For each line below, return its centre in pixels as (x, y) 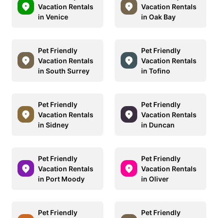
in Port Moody (61, 179)
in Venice (53, 17)
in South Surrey (64, 71)
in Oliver (155, 179)
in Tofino (156, 71)
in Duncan (158, 125)
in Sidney (53, 125)
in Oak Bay (158, 17)
